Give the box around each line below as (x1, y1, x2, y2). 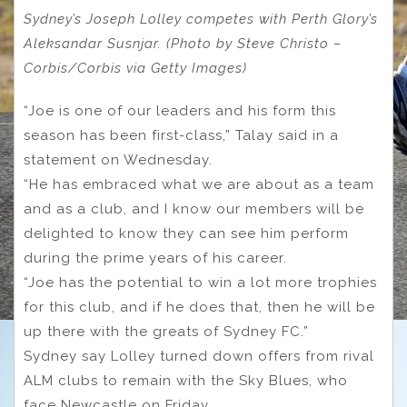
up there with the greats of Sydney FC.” (24, 323, 309, 340)
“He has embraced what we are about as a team (24, 175, 374, 193)
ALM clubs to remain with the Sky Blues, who (24, 372, 348, 389)
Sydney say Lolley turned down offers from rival (24, 347, 374, 364)
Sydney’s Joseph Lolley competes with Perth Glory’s (24, 11, 378, 28)
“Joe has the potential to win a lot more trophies (24, 273, 377, 291)
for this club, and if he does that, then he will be (24, 298, 375, 315)
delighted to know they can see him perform (24, 224, 349, 242)
